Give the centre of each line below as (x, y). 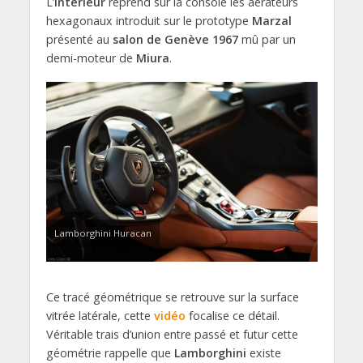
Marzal (271, 20)
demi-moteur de (91, 58)
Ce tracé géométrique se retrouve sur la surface (172, 297)
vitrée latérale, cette (100, 316)
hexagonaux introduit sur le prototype (149, 20)
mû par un (267, 39)
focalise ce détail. (232, 316)
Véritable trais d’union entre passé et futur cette (172, 335)
